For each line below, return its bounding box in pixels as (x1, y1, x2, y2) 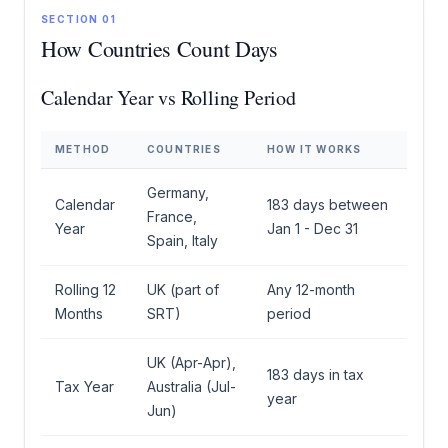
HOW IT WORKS (267, 143, 362, 156)
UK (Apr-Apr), (147, 354, 236, 372)
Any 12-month (267, 281, 355, 299)
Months (55, 305, 103, 323)
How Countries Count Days (41, 34, 278, 64)
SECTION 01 (41, 13, 116, 26)
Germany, (147, 184, 209, 202)
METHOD (55, 143, 111, 156)
